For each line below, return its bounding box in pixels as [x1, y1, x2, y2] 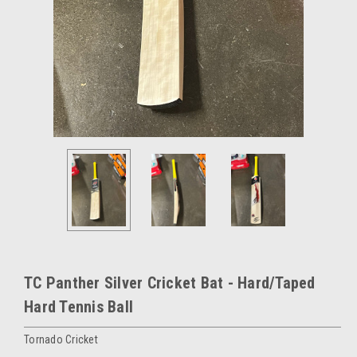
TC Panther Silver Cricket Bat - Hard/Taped [24, 273, 316, 292]
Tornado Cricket [24, 332, 98, 346]
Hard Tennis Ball [24, 296, 133, 316]
